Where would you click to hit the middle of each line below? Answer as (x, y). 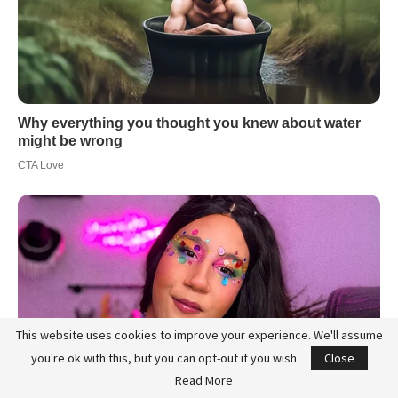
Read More (203, 380)
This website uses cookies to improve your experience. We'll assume (199, 335)
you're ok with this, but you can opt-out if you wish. (166, 358)
